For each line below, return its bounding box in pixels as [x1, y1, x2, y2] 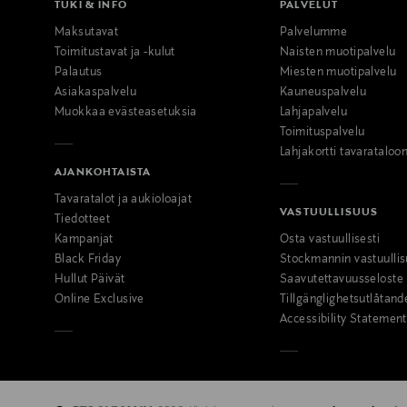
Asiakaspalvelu [55, 85, 137, 99]
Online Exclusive [55, 293, 144, 306]
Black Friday [55, 253, 122, 266]
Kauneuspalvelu [280, 85, 367, 99]
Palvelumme [280, 25, 348, 39]
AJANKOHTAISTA [55, 165, 152, 178]
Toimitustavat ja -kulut [55, 45, 175, 59]
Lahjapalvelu [280, 105, 348, 119]
